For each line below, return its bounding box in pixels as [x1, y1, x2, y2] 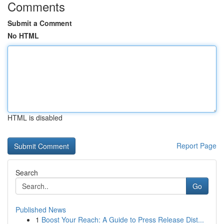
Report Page [176, 140, 216, 150]
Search [15, 167, 38, 177]
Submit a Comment [7, 18, 72, 28]
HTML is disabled [7, 112, 62, 122]
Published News [15, 204, 66, 214]
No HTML [7, 30, 39, 40]
